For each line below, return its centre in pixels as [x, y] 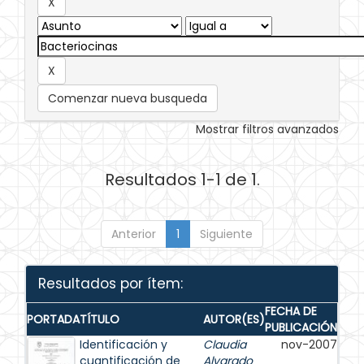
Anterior [134, 234]
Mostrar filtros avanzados [267, 129]
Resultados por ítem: [110, 284]
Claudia [225, 344]
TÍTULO [100, 319]
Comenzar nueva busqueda [128, 98]
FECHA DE [291, 311]
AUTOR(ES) [234, 319]
